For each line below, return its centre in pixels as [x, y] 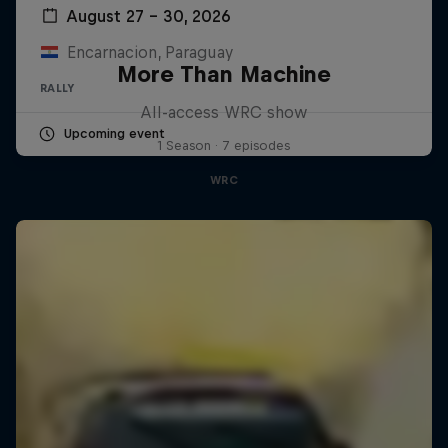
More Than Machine [223, 73]
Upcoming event [114, 133]
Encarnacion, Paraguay [149, 51]
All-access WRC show [223, 111]
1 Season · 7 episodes [224, 145]
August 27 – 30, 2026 [148, 15]
